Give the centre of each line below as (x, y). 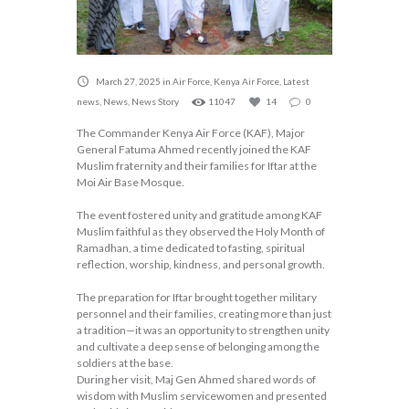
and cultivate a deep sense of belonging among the (198, 347)
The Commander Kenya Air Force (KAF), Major (191, 133)
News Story (155, 102)
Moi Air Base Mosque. (131, 183)
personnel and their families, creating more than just (204, 314)
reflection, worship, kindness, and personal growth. (201, 265)
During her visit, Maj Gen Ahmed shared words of (196, 380)
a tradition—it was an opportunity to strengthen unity (203, 330)
